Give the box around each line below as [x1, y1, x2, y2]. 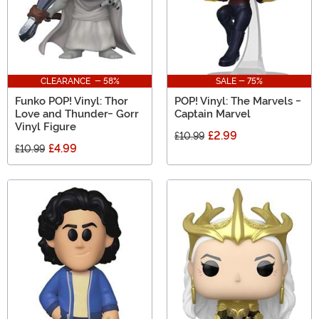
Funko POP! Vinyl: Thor [15, 95, 128, 108]
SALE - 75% [216, 76, 263, 87]
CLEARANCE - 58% [40, 76, 120, 87]
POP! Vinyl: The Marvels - [174, 95, 301, 108]
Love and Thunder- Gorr [15, 108, 139, 121]
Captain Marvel [174, 108, 251, 121]
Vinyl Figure [15, 120, 76, 134]
